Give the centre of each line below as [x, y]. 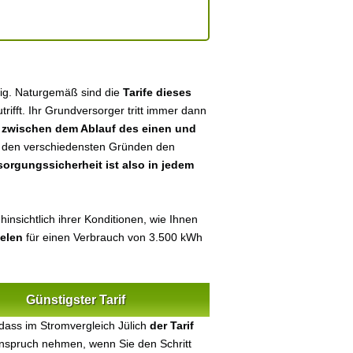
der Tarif [172, 325]
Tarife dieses [157, 92]
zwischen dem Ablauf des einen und [99, 128]
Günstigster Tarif [76, 300]
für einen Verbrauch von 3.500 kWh [113, 237]
